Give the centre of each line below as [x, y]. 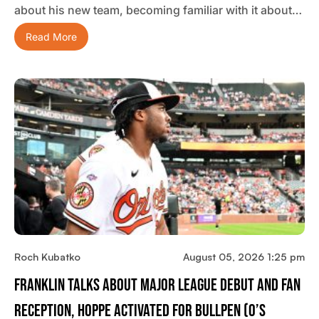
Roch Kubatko [47, 257]
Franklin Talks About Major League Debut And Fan [157, 286]
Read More [51, 37]
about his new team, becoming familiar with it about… [158, 10]
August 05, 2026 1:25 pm [244, 257]
